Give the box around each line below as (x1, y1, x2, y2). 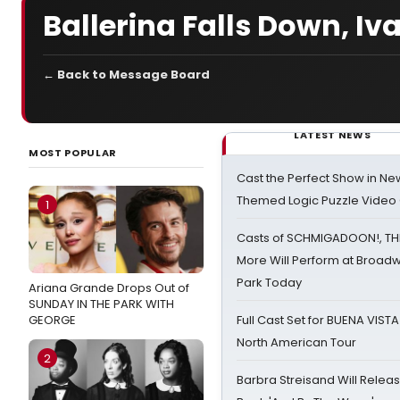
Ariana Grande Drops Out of (29, 279, 189, 296)
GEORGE (29, 312, 76, 329)
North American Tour (237, 334, 356, 351)
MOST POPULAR (29, 146, 117, 160)
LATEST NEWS (294, 128, 371, 142)
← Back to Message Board (43, 66, 210, 83)
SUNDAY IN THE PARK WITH (29, 296, 174, 312)
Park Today (237, 274, 302, 291)
